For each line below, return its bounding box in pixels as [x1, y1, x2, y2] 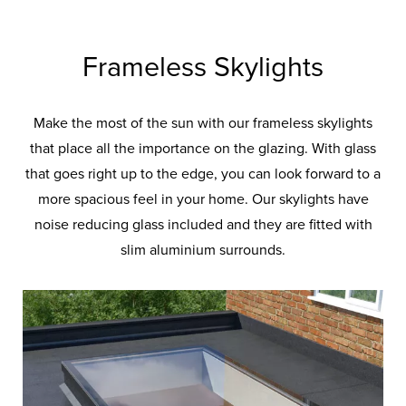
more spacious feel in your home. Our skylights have [37, 189, 369, 208]
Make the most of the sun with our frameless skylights [34, 113, 372, 132]
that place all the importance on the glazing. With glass [30, 139, 376, 158]
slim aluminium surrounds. [121, 240, 285, 259]
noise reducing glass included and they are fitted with [34, 215, 372, 234]
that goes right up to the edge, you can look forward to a [25, 164, 381, 183]
